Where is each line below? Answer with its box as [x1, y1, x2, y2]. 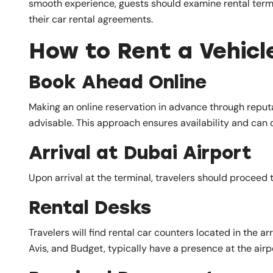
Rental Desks [29, 196, 151, 219]
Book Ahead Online [29, 70, 207, 93]
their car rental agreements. [29, 12, 153, 26]
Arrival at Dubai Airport [29, 141, 252, 164]
